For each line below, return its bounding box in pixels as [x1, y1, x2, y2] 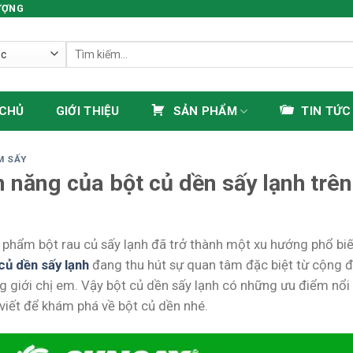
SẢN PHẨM [173, 104, 238, 118]
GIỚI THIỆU [55, 104, 120, 118]
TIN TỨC [301, 104, 351, 118]
